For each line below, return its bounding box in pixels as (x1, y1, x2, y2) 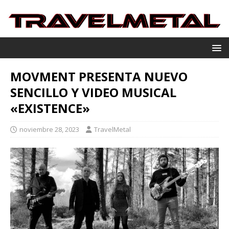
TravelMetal (94, 124, 131, 134)
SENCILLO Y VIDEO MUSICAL (10, 83, 176, 101)
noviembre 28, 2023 (19, 124, 79, 134)
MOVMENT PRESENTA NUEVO (10, 67, 188, 85)
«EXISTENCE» (10, 99, 90, 117)
